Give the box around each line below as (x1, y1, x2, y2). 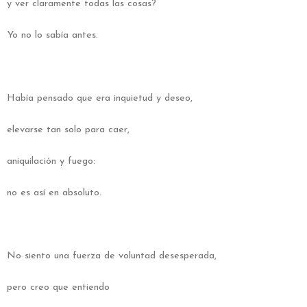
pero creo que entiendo (7, 282, 110, 293)
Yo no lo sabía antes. (7, 29, 98, 40)
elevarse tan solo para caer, (7, 124, 130, 135)
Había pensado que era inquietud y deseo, (7, 93, 193, 103)
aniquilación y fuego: (7, 156, 95, 167)
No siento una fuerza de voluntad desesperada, (7, 250, 217, 261)
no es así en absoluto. (7, 187, 101, 198)
